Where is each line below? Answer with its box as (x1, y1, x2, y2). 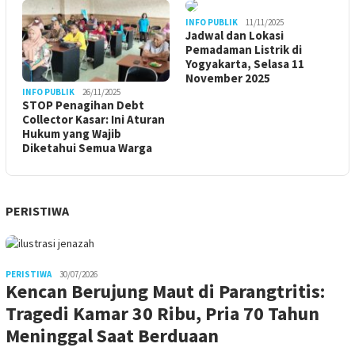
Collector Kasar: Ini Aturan (22, 111, 165, 127)
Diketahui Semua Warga (22, 139, 152, 155)
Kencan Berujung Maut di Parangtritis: (6, 278, 325, 303)
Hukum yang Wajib (22, 125, 121, 141)
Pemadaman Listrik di (185, 41, 302, 57)
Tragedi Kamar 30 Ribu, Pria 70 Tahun (6, 300, 319, 326)
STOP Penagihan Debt (22, 97, 144, 113)
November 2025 (185, 70, 270, 86)
